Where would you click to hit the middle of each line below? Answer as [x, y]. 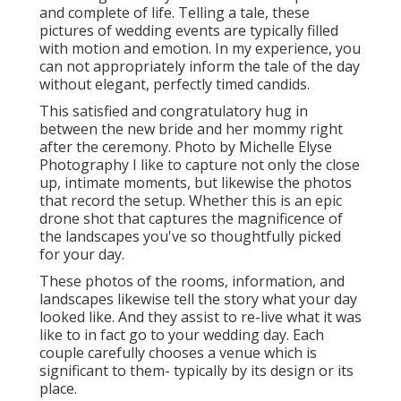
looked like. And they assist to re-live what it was [200, 316]
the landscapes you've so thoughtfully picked [190, 236]
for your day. [82, 254]
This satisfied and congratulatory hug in [174, 111]
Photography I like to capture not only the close [200, 164]
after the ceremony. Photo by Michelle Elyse [186, 146]
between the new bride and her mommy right [191, 128]
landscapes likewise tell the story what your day [198, 299]
